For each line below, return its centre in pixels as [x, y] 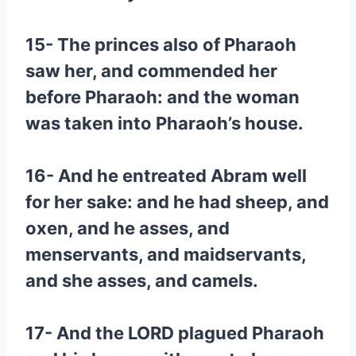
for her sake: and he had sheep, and [177, 202]
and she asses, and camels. [142, 281]
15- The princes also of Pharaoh [161, 44]
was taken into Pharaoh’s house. [164, 123]
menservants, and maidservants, [166, 254]
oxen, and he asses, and [128, 228]
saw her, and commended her [151, 71]
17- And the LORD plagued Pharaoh [175, 333]
